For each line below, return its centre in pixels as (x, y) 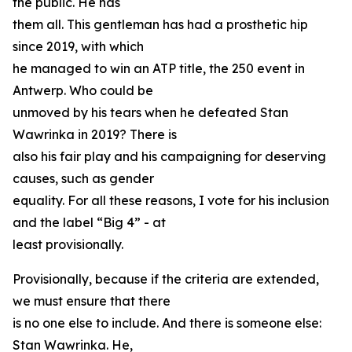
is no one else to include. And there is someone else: (167, 323)
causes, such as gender (83, 178)
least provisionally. (68, 244)
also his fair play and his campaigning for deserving (169, 156)
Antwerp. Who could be (83, 90)
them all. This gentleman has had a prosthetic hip (160, 24)
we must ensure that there (92, 301)
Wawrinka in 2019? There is (95, 134)
